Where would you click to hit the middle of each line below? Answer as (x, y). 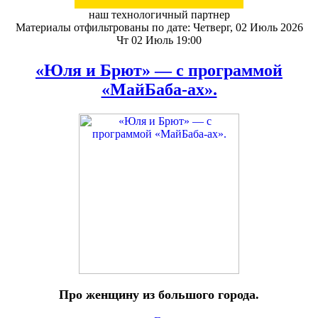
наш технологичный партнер (159, 15)
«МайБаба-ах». (159, 89)
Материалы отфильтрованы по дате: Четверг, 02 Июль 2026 (159, 27)
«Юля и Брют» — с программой (159, 70)
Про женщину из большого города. (159, 294)
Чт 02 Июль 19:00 (159, 40)
